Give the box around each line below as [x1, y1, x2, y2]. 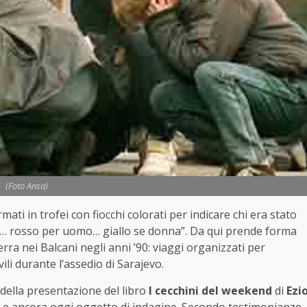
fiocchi [93, 207, 127, 223]
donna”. [148, 223, 190, 239]
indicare [190, 207, 233, 223]
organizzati [186, 240, 247, 256]
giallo [103, 223, 134, 239]
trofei [40, 207, 71, 223]
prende [225, 223, 265, 239]
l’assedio [59, 256, 106, 272]
